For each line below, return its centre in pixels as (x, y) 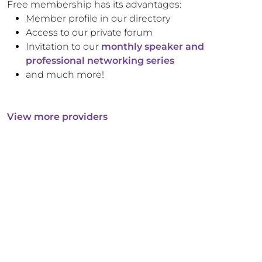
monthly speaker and (153, 46)
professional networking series (100, 61)
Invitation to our (62, 46)
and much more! (65, 75)
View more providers (57, 117)
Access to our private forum (89, 32)
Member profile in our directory (98, 18)
